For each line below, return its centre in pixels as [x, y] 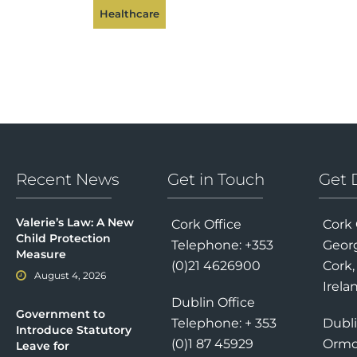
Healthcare [129, 14]
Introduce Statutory [74, 330]
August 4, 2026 [70, 276]
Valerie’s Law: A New [75, 223]
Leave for [43, 346]
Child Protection [63, 239]
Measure [41, 255]
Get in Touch [216, 180]
